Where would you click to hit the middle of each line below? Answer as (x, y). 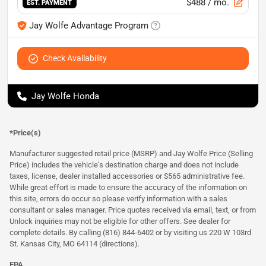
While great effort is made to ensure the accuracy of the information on (128, 187)
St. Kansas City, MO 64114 (54, 243)
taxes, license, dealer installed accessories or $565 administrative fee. (127, 176)
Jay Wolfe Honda (65, 96)
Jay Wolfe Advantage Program (89, 25)
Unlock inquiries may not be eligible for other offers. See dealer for (120, 221)
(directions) (118, 243)
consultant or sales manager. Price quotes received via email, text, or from (133, 210)
